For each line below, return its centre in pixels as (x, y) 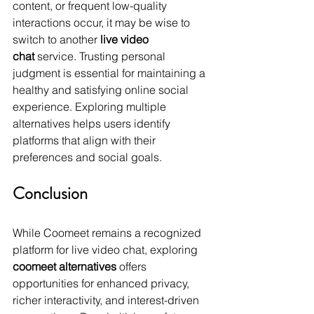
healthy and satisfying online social (102, 90)
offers (133, 267)
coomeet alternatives (64, 267)
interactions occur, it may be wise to (103, 23)
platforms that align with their (86, 141)
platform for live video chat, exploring (107, 250)
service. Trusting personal (101, 56)
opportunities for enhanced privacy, (102, 284)
